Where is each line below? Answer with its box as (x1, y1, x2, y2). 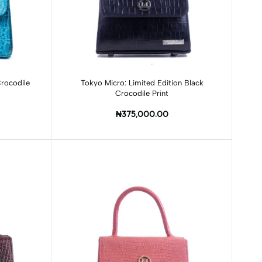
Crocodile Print (115, 89, 169, 98)
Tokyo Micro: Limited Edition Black (80, 78, 204, 87)
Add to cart (122, 74, 163, 83)
